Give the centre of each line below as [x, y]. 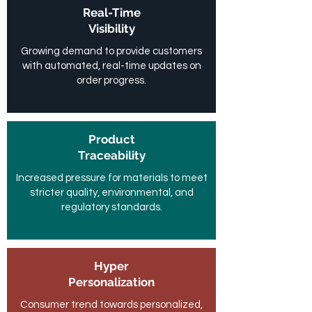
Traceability [111, 155]
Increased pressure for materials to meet [111, 178]
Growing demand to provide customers [111, 51]
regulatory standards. [111, 207]
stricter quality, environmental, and [111, 193]
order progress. [111, 80]
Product [111, 139]
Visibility [111, 29]
